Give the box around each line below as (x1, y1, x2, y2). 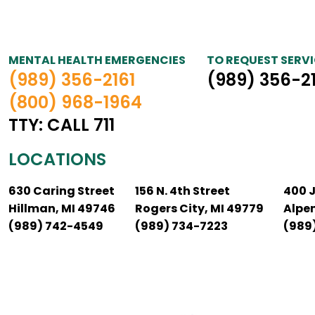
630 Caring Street (8, 183, 115, 199)
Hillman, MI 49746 (8, 200, 115, 217)
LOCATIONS (8, 148, 106, 171)
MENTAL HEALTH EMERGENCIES (8, 52, 186, 68)
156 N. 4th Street (135, 183, 230, 199)
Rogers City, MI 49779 (135, 200, 264, 217)
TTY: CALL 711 (8, 113, 115, 136)
